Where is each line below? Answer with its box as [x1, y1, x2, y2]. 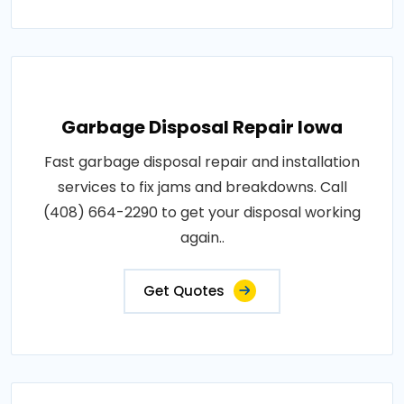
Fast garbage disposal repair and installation [44, 151, 360, 172]
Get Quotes [143, 281, 225, 300]
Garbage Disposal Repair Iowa [61, 115, 343, 140]
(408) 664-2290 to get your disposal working [43, 202, 361, 223]
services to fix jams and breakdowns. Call [57, 177, 347, 197]
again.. [179, 227, 225, 248]
